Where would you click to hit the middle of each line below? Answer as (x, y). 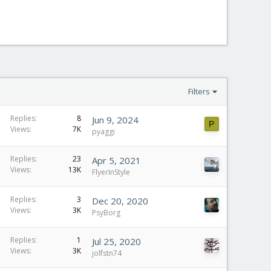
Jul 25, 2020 (116, 241)
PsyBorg (106, 213)
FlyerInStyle (111, 172)
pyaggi (103, 132)
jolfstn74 (107, 253)
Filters (199, 91)
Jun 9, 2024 (115, 120)
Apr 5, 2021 (116, 160)
